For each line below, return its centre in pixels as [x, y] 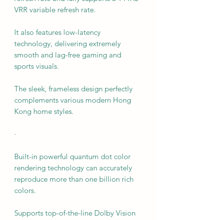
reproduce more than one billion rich [74, 179]
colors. [25, 190]
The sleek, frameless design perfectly [73, 88]
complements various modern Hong [73, 100]
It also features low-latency [57, 32]
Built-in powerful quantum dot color [72, 156]
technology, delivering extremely [68, 43]
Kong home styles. [44, 111]
